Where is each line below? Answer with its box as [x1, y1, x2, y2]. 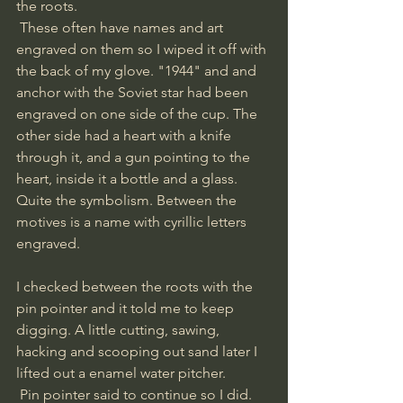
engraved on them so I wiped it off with [16, 40, 270, 58]
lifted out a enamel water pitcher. [16, 363, 226, 381]
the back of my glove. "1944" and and [16, 61, 260, 79]
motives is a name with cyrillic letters [16, 212, 250, 230]
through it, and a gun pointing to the [16, 148, 254, 166]
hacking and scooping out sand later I [16, 342, 261, 360]
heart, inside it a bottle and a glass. [16, 169, 241, 187]
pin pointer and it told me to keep [16, 299, 237, 317]
